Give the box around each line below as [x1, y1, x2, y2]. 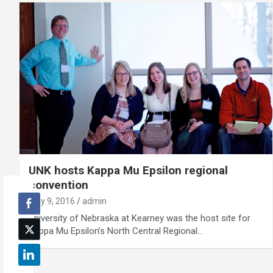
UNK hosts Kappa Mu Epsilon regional [29, 163, 228, 177]
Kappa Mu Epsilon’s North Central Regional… [29, 225, 203, 236]
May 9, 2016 [29, 196, 75, 206]
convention [29, 177, 88, 192]
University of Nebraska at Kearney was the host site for [29, 212, 250, 224]
